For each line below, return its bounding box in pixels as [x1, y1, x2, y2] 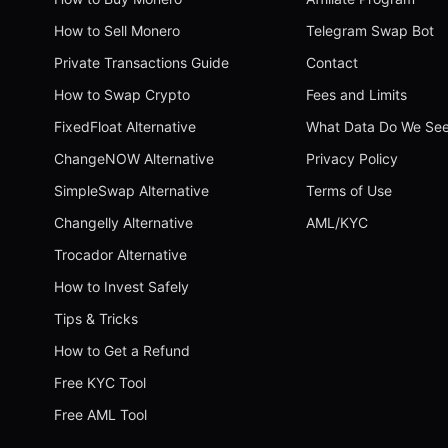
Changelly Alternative [53, 214, 193, 232]
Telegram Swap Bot [306, 22, 435, 40]
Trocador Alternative [53, 246, 187, 264]
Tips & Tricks [53, 310, 138, 328]
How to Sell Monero [53, 22, 180, 40]
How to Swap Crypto [53, 86, 190, 104]
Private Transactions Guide [53, 54, 229, 72]
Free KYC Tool [53, 374, 146, 392]
